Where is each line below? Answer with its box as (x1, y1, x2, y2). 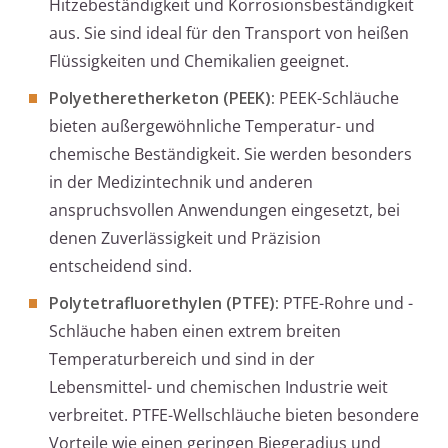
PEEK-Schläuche (275, 87, 399, 110)
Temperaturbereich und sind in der (49, 348, 315, 371)
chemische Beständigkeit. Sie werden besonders (49, 143, 412, 166)
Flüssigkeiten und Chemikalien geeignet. (49, 50, 349, 73)
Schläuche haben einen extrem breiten (49, 320, 341, 343)
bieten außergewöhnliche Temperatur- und (49, 115, 375, 138)
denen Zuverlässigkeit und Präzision (49, 227, 321, 250)
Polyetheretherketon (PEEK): (49, 87, 275, 110)
